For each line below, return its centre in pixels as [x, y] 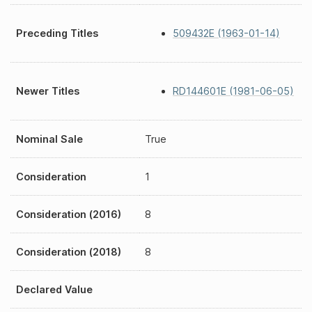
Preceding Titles [57, 33]
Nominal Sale [49, 139]
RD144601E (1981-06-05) [233, 91]
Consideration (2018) [69, 252]
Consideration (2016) [69, 214]
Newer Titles [48, 91]
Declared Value [54, 289]
